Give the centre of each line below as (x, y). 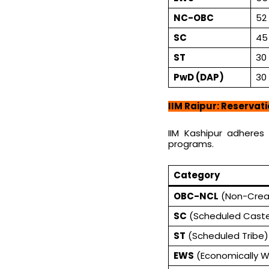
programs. (191, 144)
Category (196, 175)
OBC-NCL (196, 196)
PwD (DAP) (198, 77)
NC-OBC (193, 17)
